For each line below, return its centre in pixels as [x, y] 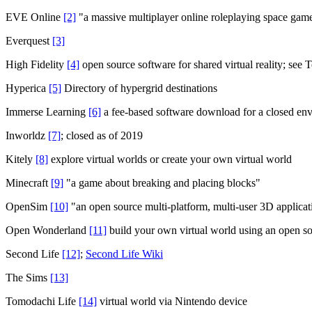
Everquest [29, 40]
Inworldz [27, 135]
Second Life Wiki [124, 253]
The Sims [28, 277]
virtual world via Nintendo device [172, 301]
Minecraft [28, 182]
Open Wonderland [47, 230]
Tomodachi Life [42, 301]
